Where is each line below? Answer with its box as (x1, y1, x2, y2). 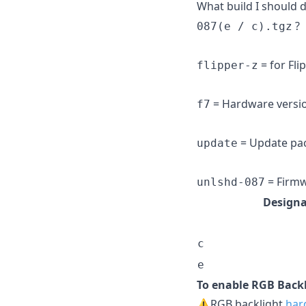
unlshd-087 (197, 175, 265, 189)
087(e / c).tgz (197, 19, 292, 33)
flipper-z (197, 58, 258, 72)
